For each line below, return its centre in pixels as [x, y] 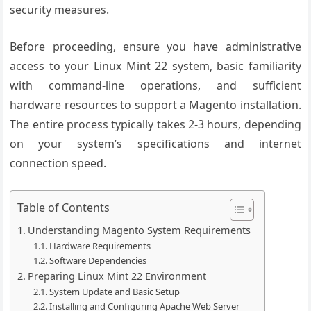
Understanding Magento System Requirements [140, 230]
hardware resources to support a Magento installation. [155, 105]
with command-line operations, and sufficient [155, 85]
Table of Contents [64, 208]
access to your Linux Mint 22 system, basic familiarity [155, 66]
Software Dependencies [98, 260]
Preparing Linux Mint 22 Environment [117, 276]
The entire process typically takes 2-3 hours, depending [155, 124]
